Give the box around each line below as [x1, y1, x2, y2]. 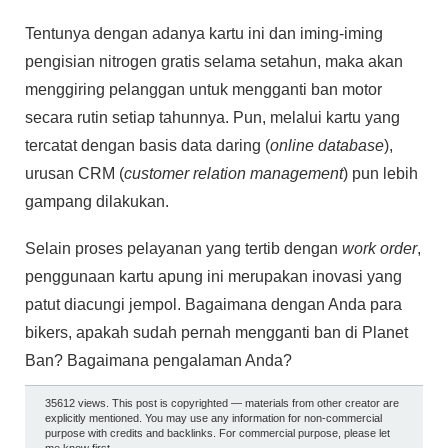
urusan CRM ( [25, 164, 124, 182]
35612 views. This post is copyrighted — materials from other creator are [45, 396, 399, 409]
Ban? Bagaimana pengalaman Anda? [25, 351, 292, 369]
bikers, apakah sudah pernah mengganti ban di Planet [25, 323, 408, 341]
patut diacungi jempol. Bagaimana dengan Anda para [25, 295, 402, 313]
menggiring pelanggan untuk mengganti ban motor [25, 80, 382, 98]
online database [270, 136, 384, 154]
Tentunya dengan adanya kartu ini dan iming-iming [25, 24, 383, 42]
